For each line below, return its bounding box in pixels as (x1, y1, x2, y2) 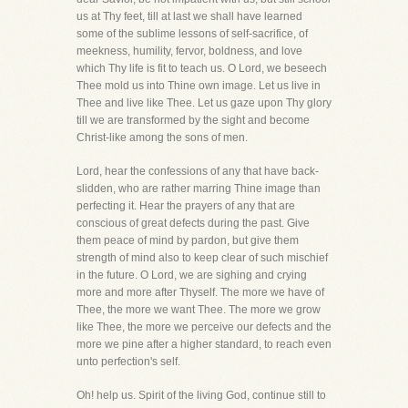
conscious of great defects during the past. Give (76, 217, 310, 229)
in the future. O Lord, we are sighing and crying (76, 269, 307, 281)
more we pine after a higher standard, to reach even (76, 338, 331, 351)
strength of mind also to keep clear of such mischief (76, 251, 328, 264)
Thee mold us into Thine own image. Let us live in (76, 79, 321, 92)
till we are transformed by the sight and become (76, 114, 310, 127)
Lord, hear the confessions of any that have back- (76, 165, 319, 178)
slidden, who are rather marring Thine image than (76, 182, 321, 195)
